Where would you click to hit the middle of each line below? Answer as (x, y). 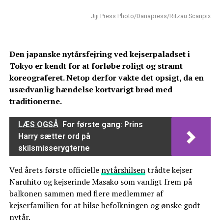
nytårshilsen (123, 170)
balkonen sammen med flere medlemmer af (86, 194)
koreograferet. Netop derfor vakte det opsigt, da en (106, 78)
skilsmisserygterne (54, 148)
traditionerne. (35, 101)
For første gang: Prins (102, 125)
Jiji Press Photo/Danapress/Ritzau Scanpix (151, 16)
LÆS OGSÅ (38, 125)
